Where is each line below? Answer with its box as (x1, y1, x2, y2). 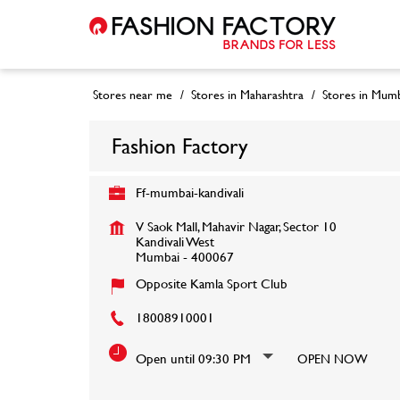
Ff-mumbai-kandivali (135, 182, 244, 202)
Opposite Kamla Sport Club (135, 273, 287, 293)
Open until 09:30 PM (135, 348, 251, 368)
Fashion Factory (111, 129, 248, 161)
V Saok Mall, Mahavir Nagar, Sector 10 (135, 216, 337, 236)
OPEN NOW (296, 348, 368, 368)
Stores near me (92, 84, 172, 104)
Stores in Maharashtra (190, 84, 304, 104)
